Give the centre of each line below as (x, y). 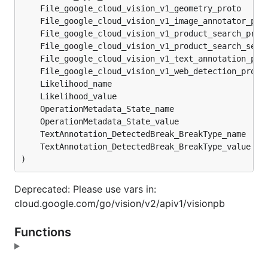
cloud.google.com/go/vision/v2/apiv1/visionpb (120, 203)
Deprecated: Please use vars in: (85, 189)
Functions (44, 232)
